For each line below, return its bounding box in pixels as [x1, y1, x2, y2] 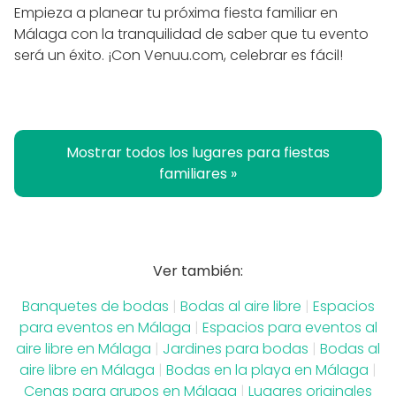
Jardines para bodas [163, 338, 308, 359]
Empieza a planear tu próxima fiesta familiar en [14, 2, 338, 23]
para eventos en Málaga [19, 316, 191, 338]
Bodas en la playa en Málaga [166, 359, 369, 380]
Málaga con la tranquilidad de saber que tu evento [14, 23, 369, 44]
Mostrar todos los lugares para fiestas [66, 141, 330, 163]
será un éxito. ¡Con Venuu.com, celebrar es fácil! [14, 44, 343, 65]
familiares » [159, 163, 237, 184]
